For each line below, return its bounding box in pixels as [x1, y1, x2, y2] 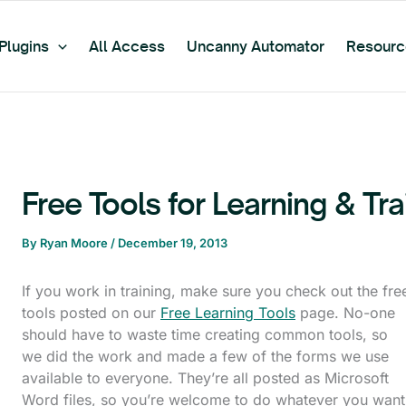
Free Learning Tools [160, 304, 295, 322]
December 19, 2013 [118, 236, 227, 250]
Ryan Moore [40, 236, 111, 250]
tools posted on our [22, 304, 160, 322]
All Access [88, 37, 165, 55]
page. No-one [295, 304, 395, 322]
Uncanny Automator [186, 37, 324, 55]
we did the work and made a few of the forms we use [22, 347, 389, 365]
